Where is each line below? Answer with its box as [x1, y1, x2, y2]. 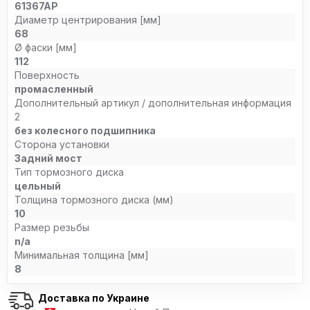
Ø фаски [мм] [15, 42, 77, 53]
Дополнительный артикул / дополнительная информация [15, 97, 291, 109]
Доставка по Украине [38, 292, 149, 304]
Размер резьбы [15, 221, 89, 233]
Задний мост [15, 152, 82, 164]
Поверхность [15, 69, 80, 81]
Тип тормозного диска [15, 166, 124, 178]
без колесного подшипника [15, 125, 156, 136]
